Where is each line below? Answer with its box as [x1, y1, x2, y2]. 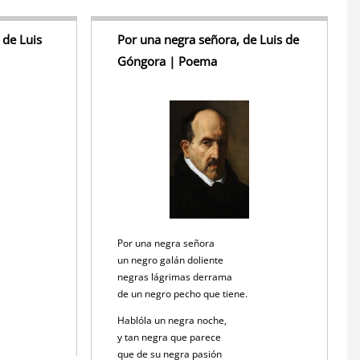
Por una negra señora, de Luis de [117, 31, 300, 48]
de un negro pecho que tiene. [117, 287, 251, 301]
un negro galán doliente [117, 253, 227, 268]
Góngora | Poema [117, 53, 218, 70]
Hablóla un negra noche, [117, 313, 230, 328]
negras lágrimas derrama [117, 270, 235, 284]
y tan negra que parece [117, 330, 224, 345]
